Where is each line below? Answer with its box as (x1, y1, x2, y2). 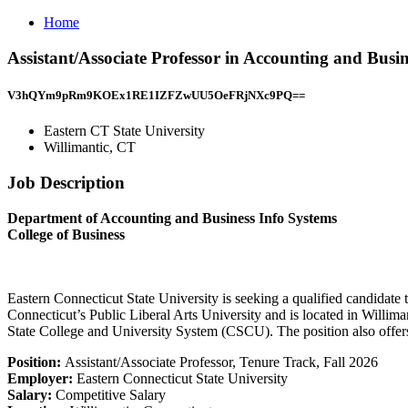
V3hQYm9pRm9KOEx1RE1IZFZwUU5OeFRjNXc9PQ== (7, 87, 305, 102)
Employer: (7, 370, 76, 386)
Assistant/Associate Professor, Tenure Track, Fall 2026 (65, 353, 378, 370)
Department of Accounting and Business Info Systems (7, 209, 337, 226)
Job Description (7, 172, 125, 192)
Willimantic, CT (44, 139, 136, 156)
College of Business (7, 226, 125, 242)
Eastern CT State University (44, 123, 205, 139)
